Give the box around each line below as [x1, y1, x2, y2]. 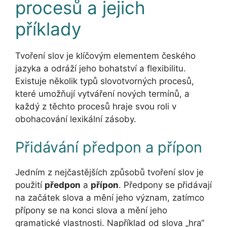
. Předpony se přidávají [119, 179, 212, 190]
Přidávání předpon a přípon [15, 138, 202, 156]
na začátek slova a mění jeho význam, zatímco [15, 192, 204, 203]
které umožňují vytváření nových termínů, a [15, 89, 190, 99]
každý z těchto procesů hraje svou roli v [15, 101, 176, 112]
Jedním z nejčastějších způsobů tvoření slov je [15, 167, 204, 177]
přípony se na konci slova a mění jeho [15, 205, 167, 215]
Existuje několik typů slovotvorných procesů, [15, 76, 194, 87]
